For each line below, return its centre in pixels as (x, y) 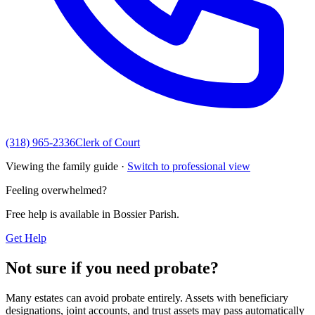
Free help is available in (59, 214)
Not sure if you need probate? (112, 268)
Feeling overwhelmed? (56, 190)
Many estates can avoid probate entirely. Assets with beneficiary (147, 297)
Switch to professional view (189, 166)
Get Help (26, 238)
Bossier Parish (145, 214)
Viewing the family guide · (65, 166)
